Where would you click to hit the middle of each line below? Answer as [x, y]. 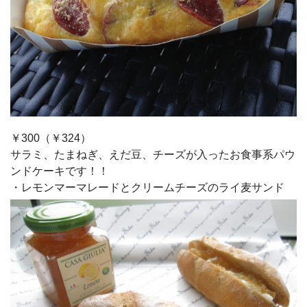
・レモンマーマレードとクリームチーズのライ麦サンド [147, 188]
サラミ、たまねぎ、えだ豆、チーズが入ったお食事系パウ [153, 155]
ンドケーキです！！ [60, 171]
